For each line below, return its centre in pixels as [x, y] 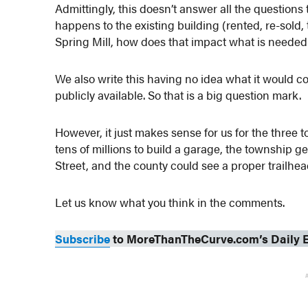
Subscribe [83, 239]
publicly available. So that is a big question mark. [178, 95]
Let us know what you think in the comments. [170, 202]
